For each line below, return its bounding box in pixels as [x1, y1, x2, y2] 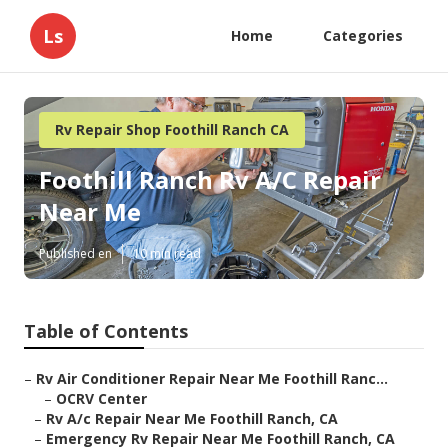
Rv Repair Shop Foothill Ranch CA [55, 120, 289, 139]
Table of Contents [24, 319, 188, 344]
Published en [39, 245, 112, 263]
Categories [323, 26, 403, 45]
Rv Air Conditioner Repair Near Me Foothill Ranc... [36, 369, 388, 389]
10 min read [133, 245, 201, 263]
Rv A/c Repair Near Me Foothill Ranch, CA [46, 409, 338, 429]
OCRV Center [56, 389, 147, 409]
